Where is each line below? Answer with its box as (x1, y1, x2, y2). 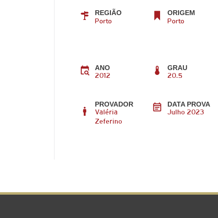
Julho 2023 (167, 109, 204, 116)
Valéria (94, 109, 118, 116)
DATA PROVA (167, 100, 210, 108)
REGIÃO (94, 8, 122, 17)
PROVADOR (94, 100, 133, 108)
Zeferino (94, 118, 122, 125)
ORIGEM (167, 8, 195, 17)
